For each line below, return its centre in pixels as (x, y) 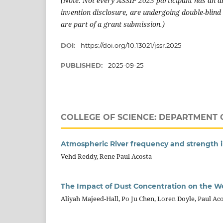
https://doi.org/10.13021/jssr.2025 (131, 45)
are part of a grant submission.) (113, 24)
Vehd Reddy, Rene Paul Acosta (106, 156)
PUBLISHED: (83, 65)
